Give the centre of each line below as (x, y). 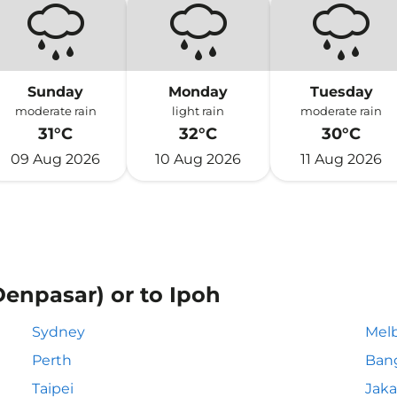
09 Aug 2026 (56, 159)
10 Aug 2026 (198, 159)
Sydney (58, 332)
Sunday (56, 92)
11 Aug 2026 (342, 159)
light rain (198, 111)
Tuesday (341, 92)
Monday (198, 92)
